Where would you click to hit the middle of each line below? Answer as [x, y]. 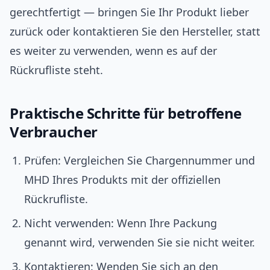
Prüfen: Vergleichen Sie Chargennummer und [140, 161]
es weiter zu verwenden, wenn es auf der [113, 51]
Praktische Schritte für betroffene [126, 113]
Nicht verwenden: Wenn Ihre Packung [121, 223]
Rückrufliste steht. [56, 70]
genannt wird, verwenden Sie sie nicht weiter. [140, 243]
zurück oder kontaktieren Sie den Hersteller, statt [135, 32]
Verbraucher [54, 132]
